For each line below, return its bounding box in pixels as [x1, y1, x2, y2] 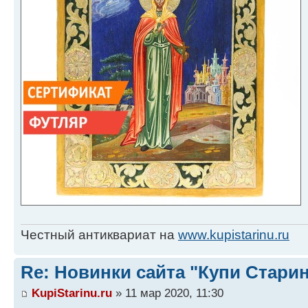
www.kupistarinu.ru [178, 228, 289, 243]
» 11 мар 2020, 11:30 [112, 285, 223, 300]
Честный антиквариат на [21, 228, 178, 243]
